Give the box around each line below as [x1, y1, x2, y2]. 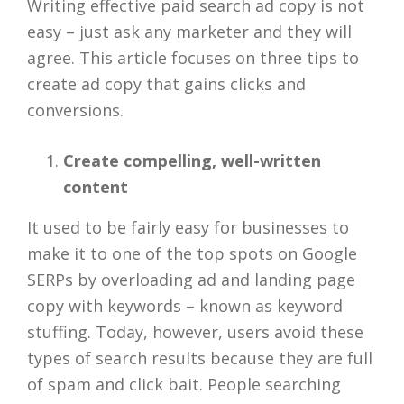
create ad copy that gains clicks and [27, 73, 306, 95]
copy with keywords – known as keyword [27, 295, 343, 317]
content [63, 176, 128, 197]
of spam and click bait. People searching [27, 373, 341, 395]
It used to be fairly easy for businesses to [27, 216, 349, 238]
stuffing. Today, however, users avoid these [27, 321, 363, 343]
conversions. [27, 99, 124, 121]
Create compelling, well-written [63, 150, 321, 171]
